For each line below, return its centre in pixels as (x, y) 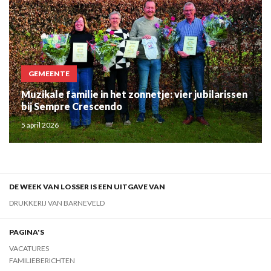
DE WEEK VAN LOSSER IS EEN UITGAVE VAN (87, 187)
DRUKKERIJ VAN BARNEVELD (57, 203)
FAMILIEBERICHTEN (42, 261)
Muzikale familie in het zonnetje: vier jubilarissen (134, 94)
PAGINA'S (27, 232)
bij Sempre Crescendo (72, 106)
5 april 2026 (40, 125)
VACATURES (29, 249)
